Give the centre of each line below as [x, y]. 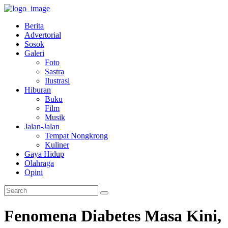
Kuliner [57, 145]
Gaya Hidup [44, 154]
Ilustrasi [57, 81]
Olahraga [39, 163]
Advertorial [43, 35]
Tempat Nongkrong [76, 136]
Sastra [54, 72]
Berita [34, 26]
